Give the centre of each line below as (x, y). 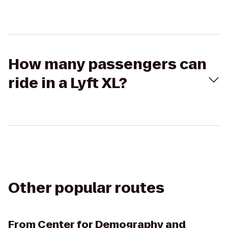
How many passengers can (107, 64)
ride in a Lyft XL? (68, 83)
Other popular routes (86, 188)
